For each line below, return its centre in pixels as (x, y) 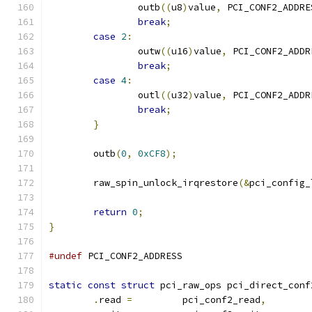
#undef (65, 256)
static (65, 285)
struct (138, 285)
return (110, 212)
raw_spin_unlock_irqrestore (166, 183)
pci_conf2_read (221, 300)
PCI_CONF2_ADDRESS (132, 256)
